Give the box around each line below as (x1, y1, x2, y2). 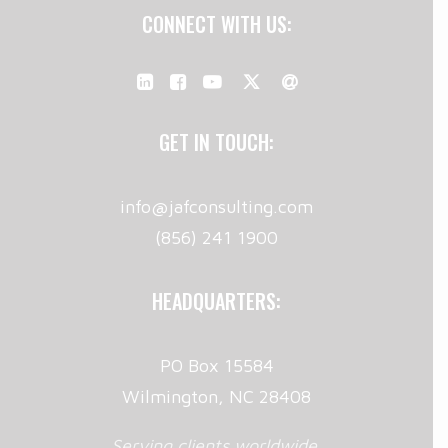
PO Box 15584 (159, 355, 274, 376)
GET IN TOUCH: (159, 127, 274, 157)
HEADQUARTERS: (152, 286, 281, 316)
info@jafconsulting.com (120, 196, 313, 217)
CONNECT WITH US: (141, 9, 292, 39)
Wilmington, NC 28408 (122, 386, 311, 407)
